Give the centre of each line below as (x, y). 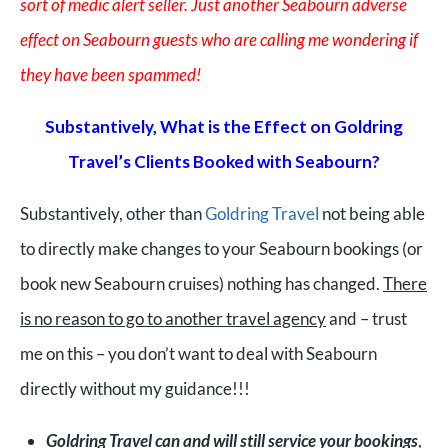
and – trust (366, 318)
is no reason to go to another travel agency (173, 318)
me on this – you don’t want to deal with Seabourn (198, 353)
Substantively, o (77, 213)
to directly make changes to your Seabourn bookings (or (221, 248)
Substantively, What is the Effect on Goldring (224, 126)
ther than (170, 213)
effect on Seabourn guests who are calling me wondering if (219, 39)
